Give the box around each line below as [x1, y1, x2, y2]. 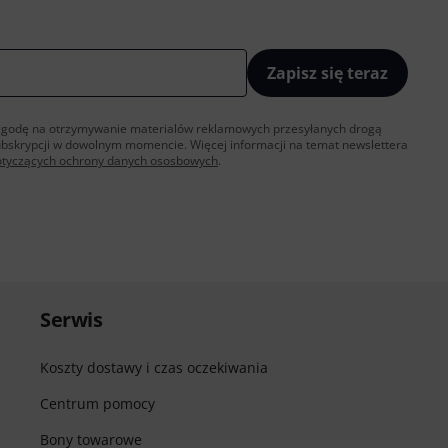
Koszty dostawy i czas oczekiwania [40, 358, 268, 377]
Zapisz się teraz [267, 62, 388, 84]
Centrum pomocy [40, 394, 155, 413]
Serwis [40, 306, 102, 333]
